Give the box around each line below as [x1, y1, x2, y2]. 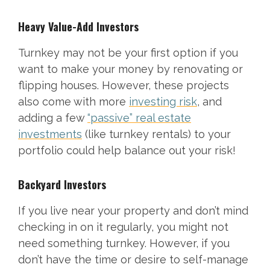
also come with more [18, 95, 126, 108]
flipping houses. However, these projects [18, 79, 229, 92]
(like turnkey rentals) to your [82, 128, 231, 141]
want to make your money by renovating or [18, 63, 243, 76]
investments [18, 128, 82, 141]
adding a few [18, 111, 84, 125]
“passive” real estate [87, 111, 191, 125]
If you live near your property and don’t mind [18, 204, 248, 218]
